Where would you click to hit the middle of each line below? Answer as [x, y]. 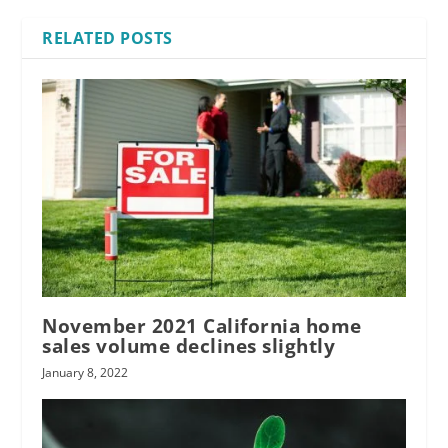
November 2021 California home [202, 326]
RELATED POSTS [107, 38]
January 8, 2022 [85, 373]
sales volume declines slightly [189, 346]
